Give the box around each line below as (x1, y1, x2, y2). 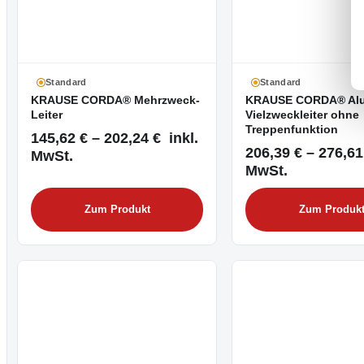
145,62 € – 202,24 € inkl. (31, 129, 198, 147)
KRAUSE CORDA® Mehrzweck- (31, 93, 200, 106)
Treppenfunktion (245, 123, 338, 136)
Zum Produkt (84, 203, 150, 215)
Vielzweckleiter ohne (245, 108, 359, 121)
